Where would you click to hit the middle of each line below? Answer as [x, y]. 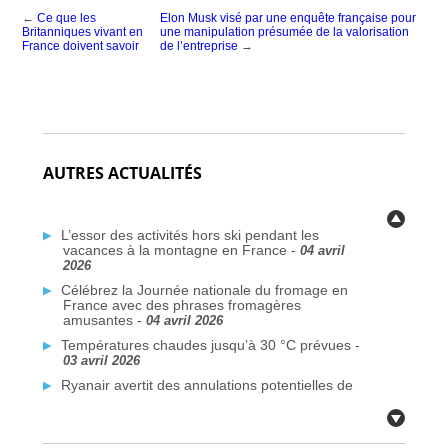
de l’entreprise [199, 45]
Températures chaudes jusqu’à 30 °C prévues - [210, 344]
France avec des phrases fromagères [181, 304]
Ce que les [67, 17]
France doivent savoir [81, 45]
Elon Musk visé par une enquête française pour [288, 17]
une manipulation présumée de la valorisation [285, 31]
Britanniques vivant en [83, 31]
